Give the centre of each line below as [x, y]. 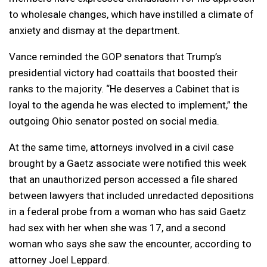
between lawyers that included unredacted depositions [131, 196]
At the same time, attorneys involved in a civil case [121, 148]
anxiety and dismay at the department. [94, 31]
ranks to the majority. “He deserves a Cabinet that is [124, 89]
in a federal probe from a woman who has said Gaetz [128, 212]
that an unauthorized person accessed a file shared [123, 180]
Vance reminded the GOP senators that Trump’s [115, 57]
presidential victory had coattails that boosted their [123, 73]
